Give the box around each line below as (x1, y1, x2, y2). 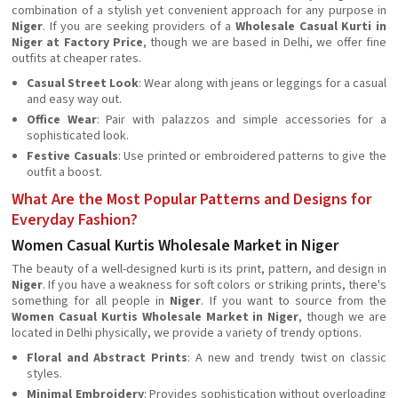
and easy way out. (27, 91, 122, 108)
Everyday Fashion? (12, 209, 138, 231)
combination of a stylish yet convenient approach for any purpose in (12, 2, 386, 20)
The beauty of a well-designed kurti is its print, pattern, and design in (12, 260, 386, 278)
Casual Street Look (27, 75, 139, 92)
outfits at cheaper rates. (12, 50, 141, 68)
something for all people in (12, 292, 171, 310)
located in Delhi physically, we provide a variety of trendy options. (12, 324, 362, 342)
